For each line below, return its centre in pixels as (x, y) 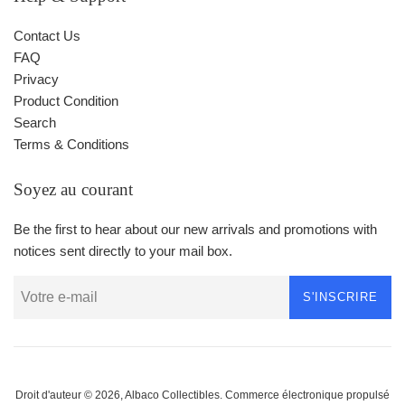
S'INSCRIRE (340, 297)
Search (35, 123)
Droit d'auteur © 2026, (70, 396)
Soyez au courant (73, 190)
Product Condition (66, 101)
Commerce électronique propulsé (307, 396)
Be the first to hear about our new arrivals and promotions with (195, 230)
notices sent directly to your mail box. (123, 251)
